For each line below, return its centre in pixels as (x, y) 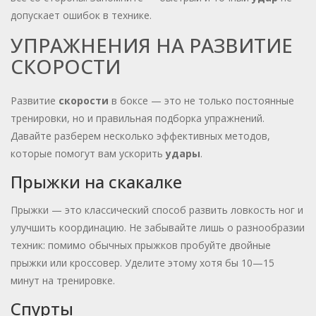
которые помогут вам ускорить (88, 154)
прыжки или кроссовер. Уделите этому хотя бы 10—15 (142, 263)
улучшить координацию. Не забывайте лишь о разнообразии (158, 228)
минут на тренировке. (63, 281)
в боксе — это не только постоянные (201, 101)
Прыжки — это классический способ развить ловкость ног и (157, 210)
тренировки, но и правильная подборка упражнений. (138, 119)
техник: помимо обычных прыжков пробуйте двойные (141, 245)
